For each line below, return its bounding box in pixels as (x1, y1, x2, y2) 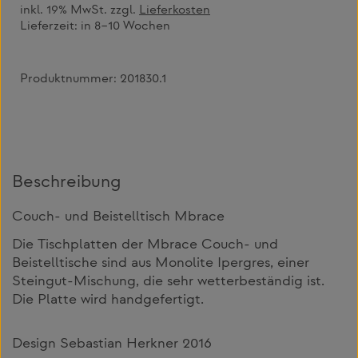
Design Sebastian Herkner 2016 (12, 336, 212, 352)
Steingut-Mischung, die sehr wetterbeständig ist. (12, 274, 324, 289)
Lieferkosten (139, 4, 210, 18)
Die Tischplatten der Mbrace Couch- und (12, 237, 278, 253)
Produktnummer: (20, 72, 120, 86)
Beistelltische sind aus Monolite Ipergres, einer (12, 256, 309, 271)
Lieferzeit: (20, 20, 81, 34)
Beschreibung (12, 173, 121, 193)
